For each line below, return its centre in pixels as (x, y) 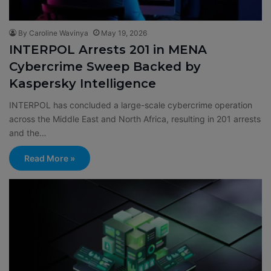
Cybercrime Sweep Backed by (105, 66)
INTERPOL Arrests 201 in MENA (108, 49)
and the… (28, 132)
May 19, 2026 (124, 33)
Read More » (50, 158)
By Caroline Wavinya (53, 33)
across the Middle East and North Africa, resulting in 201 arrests (135, 119)
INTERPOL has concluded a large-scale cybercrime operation (131, 105)
